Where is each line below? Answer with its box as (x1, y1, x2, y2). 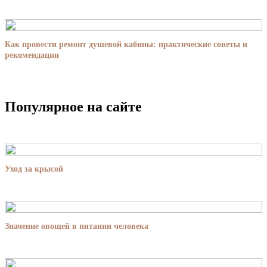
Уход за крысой (5, 164, 63, 173)
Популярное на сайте (5, 98, 142, 114)
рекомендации (5, 50, 59, 60)
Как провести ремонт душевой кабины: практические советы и (5, 39, 247, 49)
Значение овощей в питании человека (5, 221, 148, 231)
